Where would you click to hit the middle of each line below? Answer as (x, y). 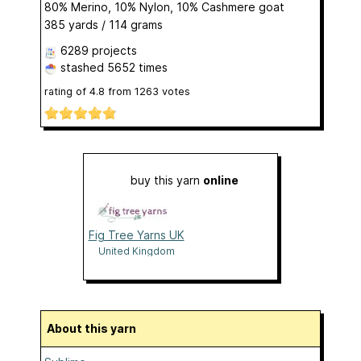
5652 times (137, 68)
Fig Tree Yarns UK (136, 234)
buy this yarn (167, 180)
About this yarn (95, 328)
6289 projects (99, 51)
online (221, 180)
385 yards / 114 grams (104, 25)
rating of (67, 92)
